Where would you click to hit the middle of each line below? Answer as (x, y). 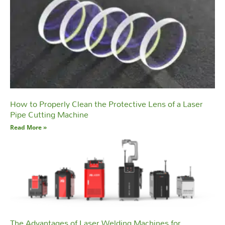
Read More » (28, 128)
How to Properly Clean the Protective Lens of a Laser (106, 104)
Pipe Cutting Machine (49, 115)
